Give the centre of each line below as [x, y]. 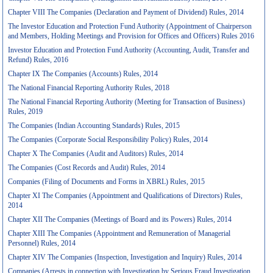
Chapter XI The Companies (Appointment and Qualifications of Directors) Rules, [126, 196]
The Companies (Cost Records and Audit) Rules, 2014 [87, 168]
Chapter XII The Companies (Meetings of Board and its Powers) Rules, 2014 [120, 219]
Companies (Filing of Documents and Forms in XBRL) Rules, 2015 [107, 182]
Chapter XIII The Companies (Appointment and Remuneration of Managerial [119, 233]
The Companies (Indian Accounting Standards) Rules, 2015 [94, 126]
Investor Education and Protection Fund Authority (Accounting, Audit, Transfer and [129, 50]
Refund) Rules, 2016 [38, 60]
